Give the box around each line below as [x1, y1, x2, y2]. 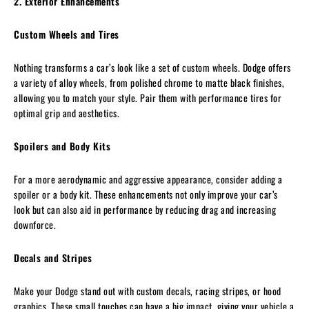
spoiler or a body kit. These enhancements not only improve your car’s [14, 186, 278, 201]
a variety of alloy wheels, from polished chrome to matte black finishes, [14, 74, 284, 90]
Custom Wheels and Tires [14, 26, 119, 41]
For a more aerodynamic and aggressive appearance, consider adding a [14, 171, 283, 186]
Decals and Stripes [14, 250, 92, 265]
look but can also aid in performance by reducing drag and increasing [14, 201, 276, 217]
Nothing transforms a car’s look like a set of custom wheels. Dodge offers [14, 59, 291, 74]
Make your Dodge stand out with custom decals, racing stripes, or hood [14, 283, 281, 298]
